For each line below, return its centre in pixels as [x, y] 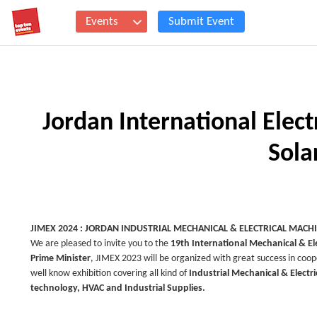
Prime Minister [60, 259]
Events [102, 22]
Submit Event [201, 22]
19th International [209, 244]
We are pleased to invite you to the [100, 244]
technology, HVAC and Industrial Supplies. [118, 288]
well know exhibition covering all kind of [110, 273]
